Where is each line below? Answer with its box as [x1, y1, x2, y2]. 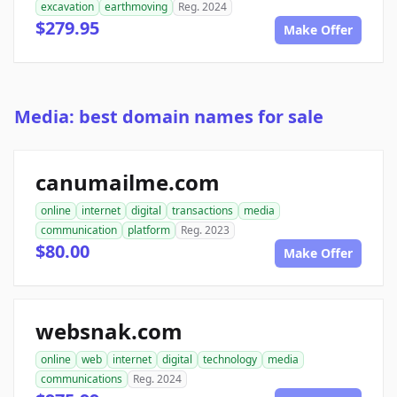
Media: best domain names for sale [14, 105, 323, 129]
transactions [172, 203, 233, 219]
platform [128, 222, 170, 238]
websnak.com [35, 316, 183, 346]
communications [41, 371, 122, 387]
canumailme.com [35, 167, 220, 198]
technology [203, 352, 257, 368]
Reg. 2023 [181, 222, 230, 238]
